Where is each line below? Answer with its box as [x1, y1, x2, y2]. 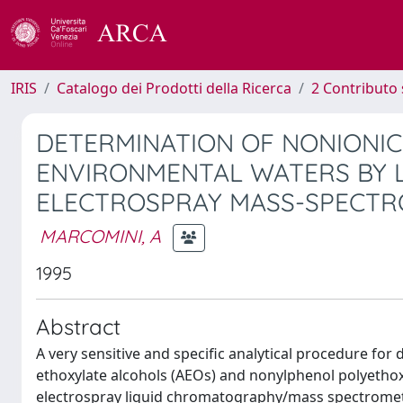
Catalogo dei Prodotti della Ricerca [57, 78, 291, 98]
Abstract [36, 313, 121, 340]
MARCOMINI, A [40, 224, 161, 247]
